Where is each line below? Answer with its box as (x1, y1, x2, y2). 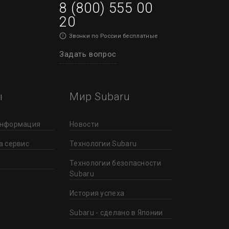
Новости (70, 120, 99, 128)
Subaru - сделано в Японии (70, 208, 163, 217)
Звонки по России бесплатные (69, 32, 158, 39)
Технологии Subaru (70, 139, 137, 148)
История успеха (70, 189, 125, 197)
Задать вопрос (59, 49, 117, 59)
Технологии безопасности (70, 158, 161, 167)
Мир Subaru (70, 90, 130, 103)
